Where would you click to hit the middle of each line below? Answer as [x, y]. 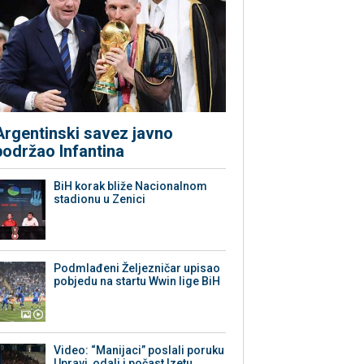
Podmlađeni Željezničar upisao [137, 269]
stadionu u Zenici [100, 199]
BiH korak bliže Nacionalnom [131, 186]
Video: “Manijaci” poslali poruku [139, 351]
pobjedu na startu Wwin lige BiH [137, 282]
